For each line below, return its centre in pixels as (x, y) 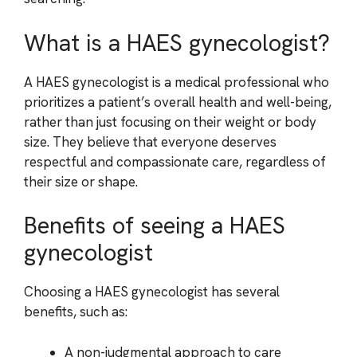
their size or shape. (81, 181)
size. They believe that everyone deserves (150, 141)
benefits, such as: (76, 312)
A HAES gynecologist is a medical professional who (177, 82)
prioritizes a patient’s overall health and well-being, (178, 102)
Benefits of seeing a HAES (155, 226)
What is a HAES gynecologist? (177, 43)
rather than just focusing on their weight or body (170, 122)
